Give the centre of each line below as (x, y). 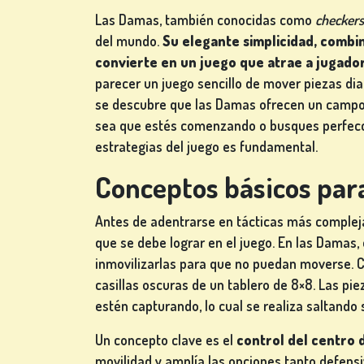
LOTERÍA (51, 245)
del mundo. (129, 41)
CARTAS (50, 104)
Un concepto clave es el (166, 340)
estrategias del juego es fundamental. (206, 147)
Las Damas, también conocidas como (205, 20)
